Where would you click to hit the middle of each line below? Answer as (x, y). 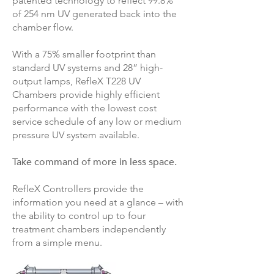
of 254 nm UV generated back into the (94, 14)
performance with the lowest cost (84, 108)
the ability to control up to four (79, 216)
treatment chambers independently (89, 229)
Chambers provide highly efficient (86, 94)
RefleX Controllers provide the (78, 189)
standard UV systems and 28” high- (87, 68)
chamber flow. (44, 27)
